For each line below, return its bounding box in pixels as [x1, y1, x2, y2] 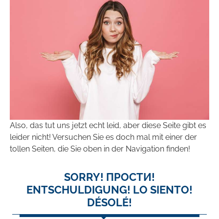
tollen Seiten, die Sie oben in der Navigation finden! [10, 144, 190, 154]
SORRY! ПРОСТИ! [64, 171, 155, 184]
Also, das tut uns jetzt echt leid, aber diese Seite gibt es [10, 121, 206, 131]
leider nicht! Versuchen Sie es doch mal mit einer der [10, 132, 197, 142]
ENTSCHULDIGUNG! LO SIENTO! [26, 183, 193, 197]
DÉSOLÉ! [87, 196, 132, 209]
